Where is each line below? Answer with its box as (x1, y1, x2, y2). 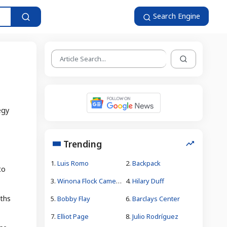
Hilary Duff (132, 176, 164, 185)
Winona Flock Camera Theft (57, 176, 116, 185)
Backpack (132, 158, 161, 168)
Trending (63, 137, 102, 150)
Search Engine (151, 11, 200, 21)
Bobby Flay (57, 194, 90, 203)
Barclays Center (132, 194, 180, 203)
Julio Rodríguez (132, 211, 178, 221)
